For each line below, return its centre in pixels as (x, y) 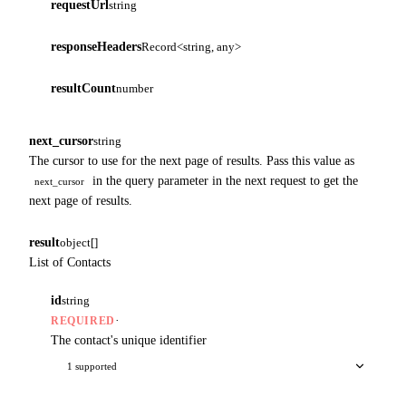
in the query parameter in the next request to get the (224, 180)
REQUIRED (83, 320)
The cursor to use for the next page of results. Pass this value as (192, 160)
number (135, 88)
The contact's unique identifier (129, 340)
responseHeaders (96, 46)
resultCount (83, 88)
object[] (79, 242)
